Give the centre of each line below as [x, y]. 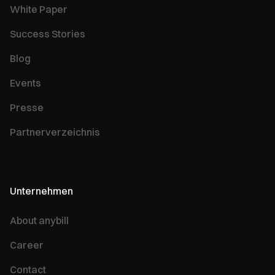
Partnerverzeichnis [55, 132]
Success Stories [48, 33]
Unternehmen [41, 191]
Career [27, 245]
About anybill [39, 220]
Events [25, 83]
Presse [27, 107]
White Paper [39, 9]
